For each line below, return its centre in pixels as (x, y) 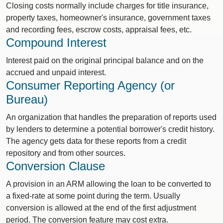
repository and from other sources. (66, 153)
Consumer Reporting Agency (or (90, 85)
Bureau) (27, 99)
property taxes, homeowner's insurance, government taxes (108, 18)
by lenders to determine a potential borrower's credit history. (110, 129)
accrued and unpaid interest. (56, 72)
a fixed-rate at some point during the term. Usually (93, 196)
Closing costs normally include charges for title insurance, (107, 6)
